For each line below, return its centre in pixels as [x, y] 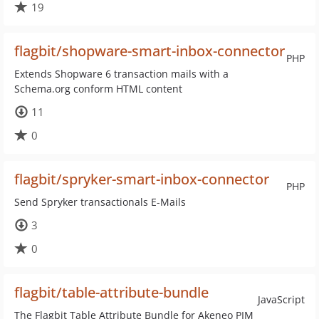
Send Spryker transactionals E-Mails [100, 202]
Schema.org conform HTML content [98, 89]
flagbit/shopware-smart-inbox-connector [150, 51]
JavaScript [281, 299]
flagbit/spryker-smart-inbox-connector [142, 179]
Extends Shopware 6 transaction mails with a [121, 74]
